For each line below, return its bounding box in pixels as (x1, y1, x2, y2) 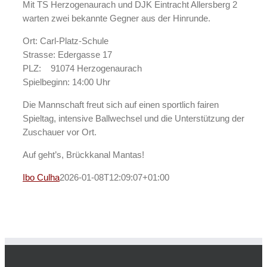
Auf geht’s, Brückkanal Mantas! (23, 149, 144, 160)
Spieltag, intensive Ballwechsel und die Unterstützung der (23, 113, 244, 123)
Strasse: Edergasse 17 (23, 49, 112, 60)
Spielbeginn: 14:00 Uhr (23, 76, 110, 87)
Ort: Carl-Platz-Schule (23, 35, 108, 46)
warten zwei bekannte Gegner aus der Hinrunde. (23, 13, 210, 23)
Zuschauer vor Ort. (23, 126, 97, 137)
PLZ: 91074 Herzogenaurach (23, 63, 142, 73)
